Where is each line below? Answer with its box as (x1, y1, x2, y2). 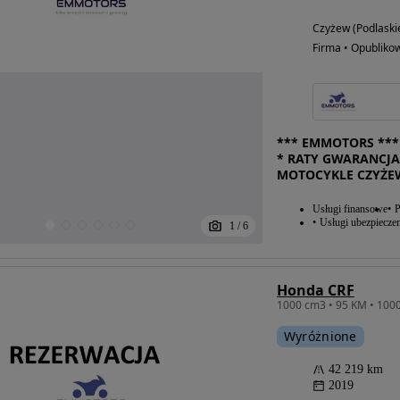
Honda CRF (276, 280, 354, 300)
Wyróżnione (283, 328, 357, 345)
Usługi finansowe (312, 203, 387, 215)
